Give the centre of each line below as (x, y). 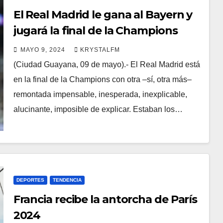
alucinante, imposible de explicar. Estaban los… (98, 109)
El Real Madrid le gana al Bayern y (103, 15)
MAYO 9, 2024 (44, 50)
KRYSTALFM (100, 50)
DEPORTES (30, 180)
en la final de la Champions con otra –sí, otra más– (102, 79)
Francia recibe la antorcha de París (105, 199)
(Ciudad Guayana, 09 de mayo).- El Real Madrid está (107, 64)
